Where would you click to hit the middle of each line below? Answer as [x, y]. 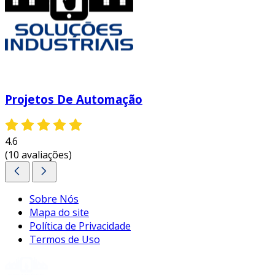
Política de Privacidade [80, 226]
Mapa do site [59, 213]
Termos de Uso [65, 240]
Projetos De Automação [74, 99]
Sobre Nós [54, 199]
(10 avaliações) [38, 155]
